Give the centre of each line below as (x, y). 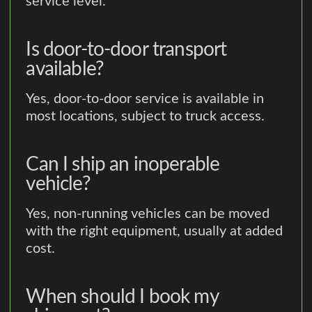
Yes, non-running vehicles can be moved (148, 213)
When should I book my (122, 296)
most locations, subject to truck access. (146, 117)
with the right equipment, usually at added (155, 231)
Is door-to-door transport (126, 50)
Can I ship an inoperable (123, 165)
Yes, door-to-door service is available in (145, 99)
